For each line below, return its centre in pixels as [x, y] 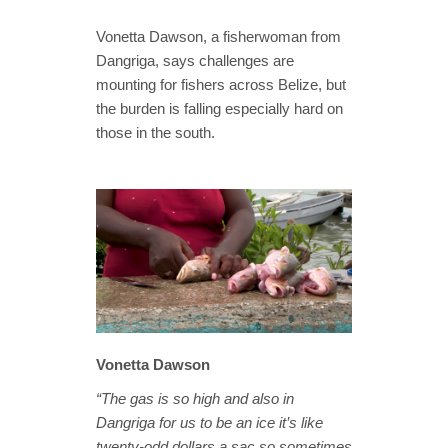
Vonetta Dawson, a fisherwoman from [218, 36]
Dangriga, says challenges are [195, 60]
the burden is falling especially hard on [219, 108]
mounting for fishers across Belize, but [221, 84]
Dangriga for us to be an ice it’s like [209, 423]
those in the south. [155, 132]
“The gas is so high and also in [195, 399]
